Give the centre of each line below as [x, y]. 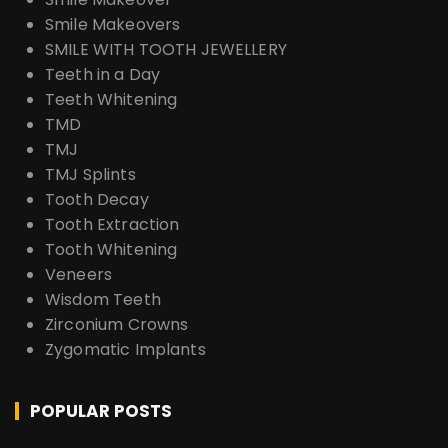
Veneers [79, 275]
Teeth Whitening [111, 100]
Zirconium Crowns [117, 325]
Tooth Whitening [111, 250]
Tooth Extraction [112, 225]
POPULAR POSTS [101, 411]
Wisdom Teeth [103, 300]
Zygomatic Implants [125, 350]
